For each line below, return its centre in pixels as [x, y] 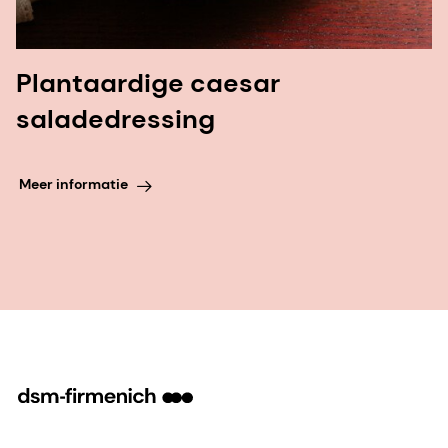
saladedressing [115, 119]
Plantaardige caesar [148, 83]
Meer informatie [73, 183]
